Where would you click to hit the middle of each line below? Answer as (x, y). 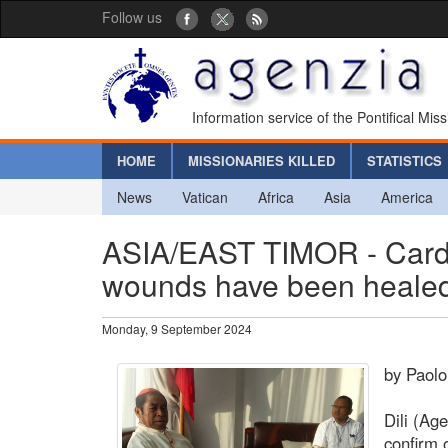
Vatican (205, 196)
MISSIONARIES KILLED (261, 160)
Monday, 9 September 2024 (177, 328)
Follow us (132, 17)
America (407, 196)
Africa (276, 196)
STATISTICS (404, 160)
